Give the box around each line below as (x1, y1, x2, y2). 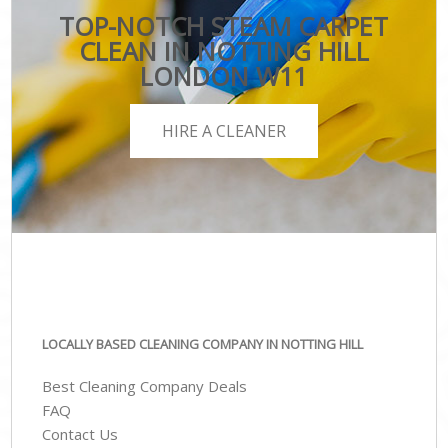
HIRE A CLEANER (162, 120, 286, 143)
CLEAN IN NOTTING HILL (78, 33, 369, 68)
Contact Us (42, 424, 119, 445)
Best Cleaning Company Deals (42, 376, 248, 397)
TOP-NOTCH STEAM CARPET (59, 8, 389, 43)
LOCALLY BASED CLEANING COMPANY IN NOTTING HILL (42, 334, 364, 353)
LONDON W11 (140, 58, 308, 93)
